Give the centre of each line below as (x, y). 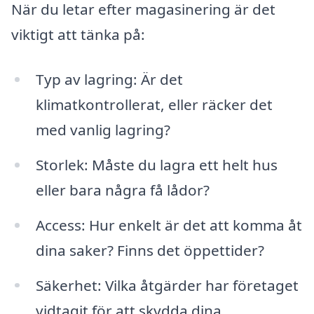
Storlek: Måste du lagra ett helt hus (156, 164)
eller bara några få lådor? (122, 190)
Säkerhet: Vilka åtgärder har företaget (167, 285)
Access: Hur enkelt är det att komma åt (169, 225)
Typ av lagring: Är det (109, 79)
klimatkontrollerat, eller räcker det (154, 104)
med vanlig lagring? (103, 129)
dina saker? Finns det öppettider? (150, 250)
